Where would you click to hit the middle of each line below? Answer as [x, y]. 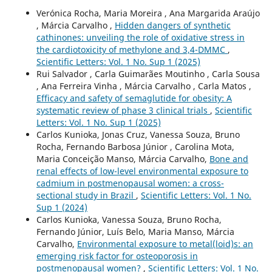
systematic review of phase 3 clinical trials [123, 110]
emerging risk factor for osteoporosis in [117, 256]
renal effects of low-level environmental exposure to [142, 171]
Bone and [229, 158]
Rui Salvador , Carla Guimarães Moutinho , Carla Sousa [148, 73]
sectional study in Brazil [86, 195]
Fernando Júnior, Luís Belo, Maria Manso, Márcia [135, 231]
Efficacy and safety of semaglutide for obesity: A [134, 98]
